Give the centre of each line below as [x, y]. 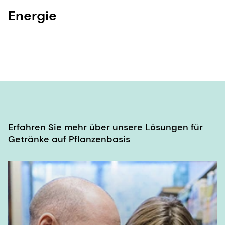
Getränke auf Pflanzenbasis [69, 139]
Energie [32, 16]
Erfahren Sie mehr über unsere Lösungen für [105, 127]
